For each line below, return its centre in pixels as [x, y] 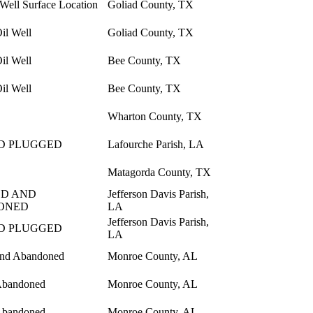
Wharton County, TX [155, 117]
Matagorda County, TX [159, 173]
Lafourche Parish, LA [156, 145]
